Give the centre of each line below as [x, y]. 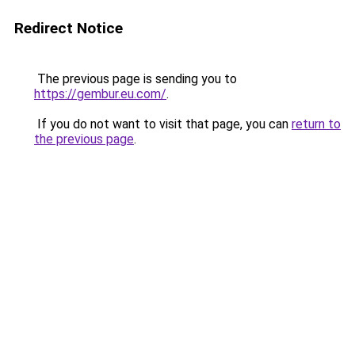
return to [316, 124]
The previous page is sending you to [136, 79]
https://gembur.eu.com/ [100, 94]
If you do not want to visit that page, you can [163, 124]
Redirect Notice [69, 28]
